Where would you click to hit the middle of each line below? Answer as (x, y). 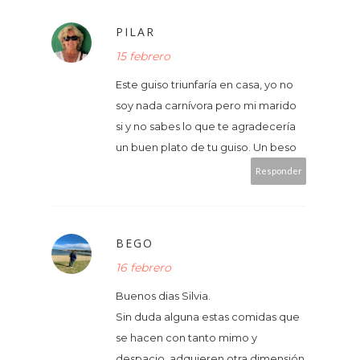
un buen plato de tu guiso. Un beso (206, 147)
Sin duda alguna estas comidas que (208, 316)
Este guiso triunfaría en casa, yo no (205, 84)
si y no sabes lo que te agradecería (206, 126)
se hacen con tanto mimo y (186, 337)
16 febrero (143, 267)
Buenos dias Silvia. (163, 295)
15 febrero (143, 56)
